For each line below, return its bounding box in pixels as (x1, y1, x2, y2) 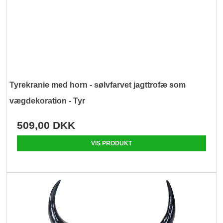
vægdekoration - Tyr (9, 96, 86, 105)
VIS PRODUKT (91, 139, 132, 147)
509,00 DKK (17, 119, 76, 131)
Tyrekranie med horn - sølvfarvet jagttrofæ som (9, 80, 186, 89)
